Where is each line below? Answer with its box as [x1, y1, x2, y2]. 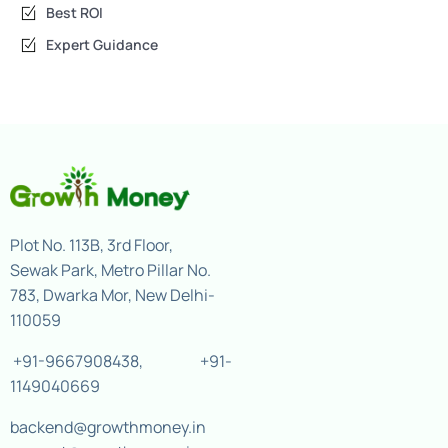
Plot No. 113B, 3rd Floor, [10, 233, 173, 256]
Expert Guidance [46, 35, 159, 55]
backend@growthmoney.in [10, 415, 206, 438]
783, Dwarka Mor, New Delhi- [10, 283, 215, 306]
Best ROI [46, 3, 104, 23]
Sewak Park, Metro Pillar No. [10, 258, 211, 281]
